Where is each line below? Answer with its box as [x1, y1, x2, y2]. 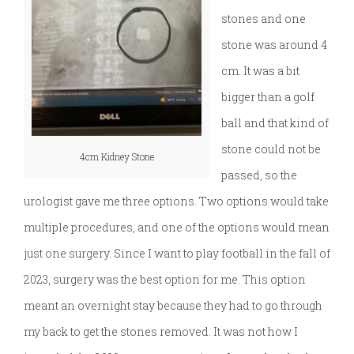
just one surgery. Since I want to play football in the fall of [24, 246, 330, 262]
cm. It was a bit [221, 63, 299, 79]
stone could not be [221, 141, 321, 157]
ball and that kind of [221, 115, 329, 131]
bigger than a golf [221, 89, 314, 105]
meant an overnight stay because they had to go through [24, 298, 322, 314]
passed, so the [221, 168, 297, 183]
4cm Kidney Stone [79, 149, 154, 163]
